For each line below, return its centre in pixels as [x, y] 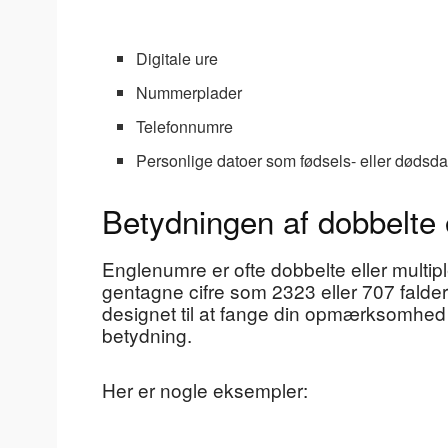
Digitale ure [177, 58]
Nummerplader [189, 92]
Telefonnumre [185, 126]
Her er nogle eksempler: [205, 389]
